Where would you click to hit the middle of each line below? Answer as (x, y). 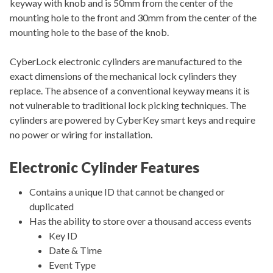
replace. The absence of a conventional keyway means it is (130, 91)
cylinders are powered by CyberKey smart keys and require (133, 120)
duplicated (51, 207)
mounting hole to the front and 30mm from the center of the (133, 18)
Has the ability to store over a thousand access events (140, 221)
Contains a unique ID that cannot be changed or (127, 192)
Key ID (63, 236)
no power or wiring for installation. (81, 135)
